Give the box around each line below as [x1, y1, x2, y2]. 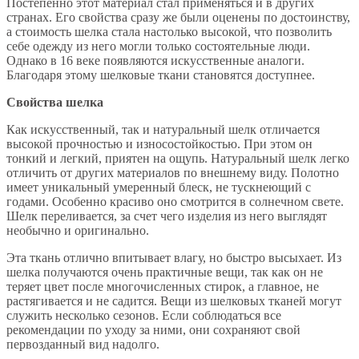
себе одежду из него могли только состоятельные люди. [6, 38, 310, 53]
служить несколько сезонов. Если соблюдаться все [6, 308, 281, 322]
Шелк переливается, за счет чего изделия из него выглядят [6, 208, 327, 223]
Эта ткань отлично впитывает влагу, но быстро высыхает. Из [6, 250, 341, 264]
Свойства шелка [6, 95, 103, 109]
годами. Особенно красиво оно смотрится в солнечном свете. [6, 194, 344, 208]
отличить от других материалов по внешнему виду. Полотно [6, 165, 339, 179]
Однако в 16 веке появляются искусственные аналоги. [6, 53, 305, 67]
